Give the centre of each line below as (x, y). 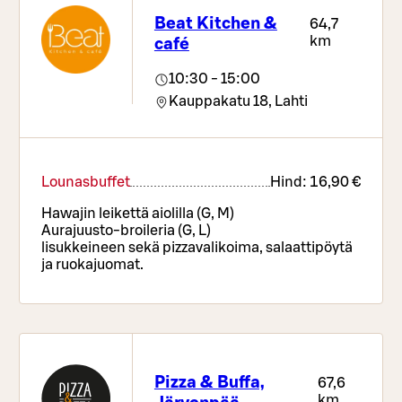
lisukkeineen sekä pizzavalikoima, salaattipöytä (197, 248)
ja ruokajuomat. (93, 265)
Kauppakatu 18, (220, 102)
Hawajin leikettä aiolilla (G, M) (138, 214)
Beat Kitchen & (215, 23)
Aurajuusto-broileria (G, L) (127, 231)
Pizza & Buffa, (209, 382)
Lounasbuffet (86, 183)
